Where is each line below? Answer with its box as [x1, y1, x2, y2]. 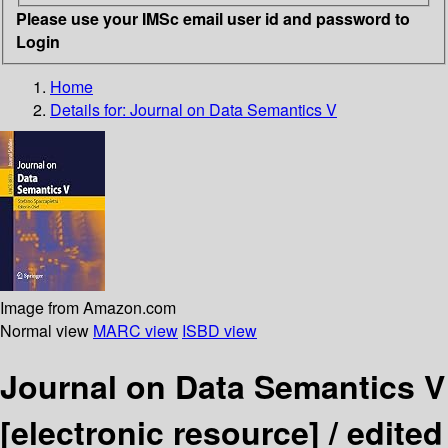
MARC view [93, 318, 178, 342]
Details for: [50, 97, 130, 121]
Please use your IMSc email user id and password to [16, 6, 410, 30]
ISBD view [182, 318, 257, 342]
